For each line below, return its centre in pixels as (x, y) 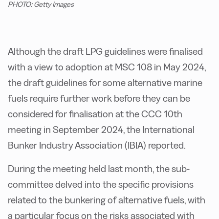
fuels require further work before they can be (99, 99)
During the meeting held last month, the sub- (99, 169)
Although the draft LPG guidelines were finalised (105, 52)
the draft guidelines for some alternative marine (105, 83)
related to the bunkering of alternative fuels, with (107, 200)
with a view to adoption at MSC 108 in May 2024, (107, 67)
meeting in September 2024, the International (101, 130)
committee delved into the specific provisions (101, 185)
